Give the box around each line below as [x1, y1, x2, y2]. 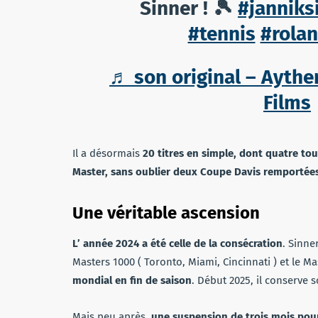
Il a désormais [72, 146, 143, 160]
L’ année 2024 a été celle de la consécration [72, 236, 283, 250]
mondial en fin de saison [72, 273, 192, 287]
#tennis [187, 21, 256, 45]
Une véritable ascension [72, 202, 260, 223]
